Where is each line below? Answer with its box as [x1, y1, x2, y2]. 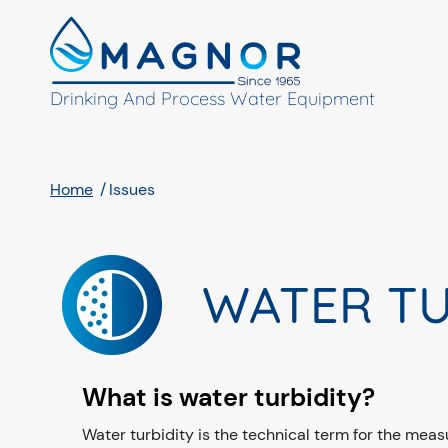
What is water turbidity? [82, 381, 375, 414]
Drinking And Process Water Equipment [50, 87, 375, 110]
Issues [109, 179, 155, 200]
